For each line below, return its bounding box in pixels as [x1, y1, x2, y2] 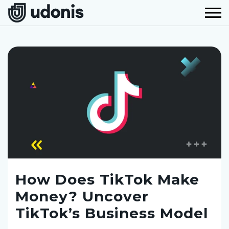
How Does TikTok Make [15, 170, 199, 188]
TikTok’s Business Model [15, 204, 208, 222]
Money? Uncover [15, 187, 149, 205]
